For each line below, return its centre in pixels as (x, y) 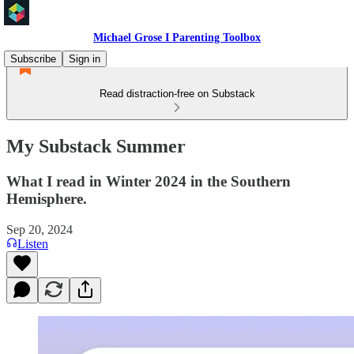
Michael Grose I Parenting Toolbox (177, 38)
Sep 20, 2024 (40, 229)
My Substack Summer (96, 146)
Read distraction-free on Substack (177, 94)
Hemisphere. (47, 198)
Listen (33, 243)
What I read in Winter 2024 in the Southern (149, 181)
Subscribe (33, 59)
